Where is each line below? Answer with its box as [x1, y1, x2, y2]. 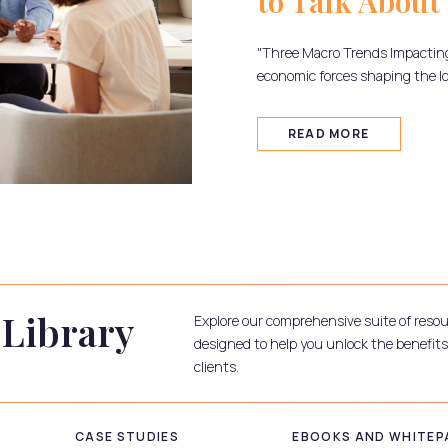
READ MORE [287, 124, 370, 142]
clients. [194, 357, 239, 377]
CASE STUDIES [75, 428, 179, 446]
